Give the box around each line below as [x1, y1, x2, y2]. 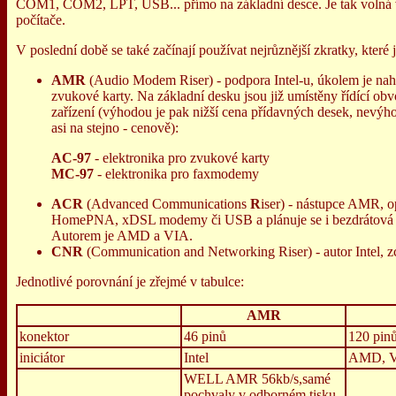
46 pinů [184, 329, 226, 344]
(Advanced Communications [83, 196, 250, 211]
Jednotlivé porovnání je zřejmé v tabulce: [16, 274, 244, 289]
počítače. [16, 12, 65, 27]
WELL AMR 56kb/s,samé [184, 371, 331, 386]
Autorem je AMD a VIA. [51, 228, 193, 243]
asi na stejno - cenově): [51, 120, 179, 135]
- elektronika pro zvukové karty [91, 150, 270, 165]
